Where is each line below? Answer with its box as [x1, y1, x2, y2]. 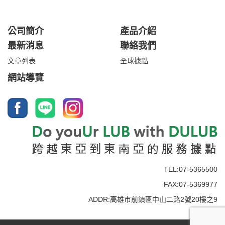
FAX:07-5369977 [164, 180, 217, 188]
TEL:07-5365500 [164, 165, 217, 173]
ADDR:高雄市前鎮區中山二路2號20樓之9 [88, 195, 217, 203]
